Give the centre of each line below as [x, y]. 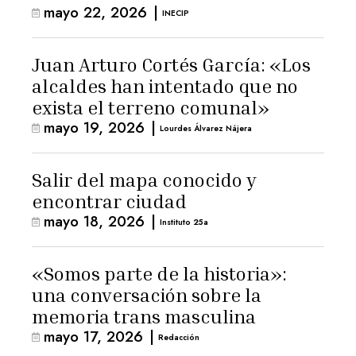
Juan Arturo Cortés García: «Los [171, 64]
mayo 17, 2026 [93, 337]
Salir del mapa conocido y [144, 180]
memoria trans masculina [144, 316]
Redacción [179, 337]
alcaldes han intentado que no [165, 86]
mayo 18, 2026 [94, 221]
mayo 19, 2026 [94, 128]
